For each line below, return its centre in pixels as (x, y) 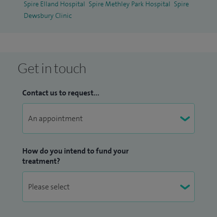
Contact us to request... (61, 93)
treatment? (41, 161)
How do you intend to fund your (76, 151)
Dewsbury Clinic (48, 16)
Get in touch (52, 68)
